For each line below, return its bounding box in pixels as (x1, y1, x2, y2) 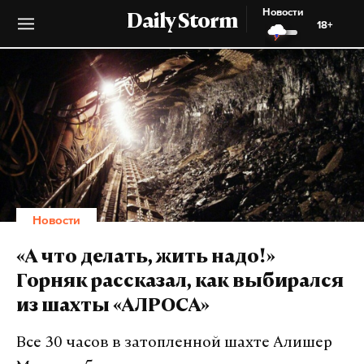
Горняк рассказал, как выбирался (16, 274, 344, 292)
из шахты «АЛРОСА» (16, 298, 210, 316)
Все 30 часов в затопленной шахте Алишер (16, 336, 332, 351)
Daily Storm (127, 13, 237, 32)
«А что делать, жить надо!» (16, 249, 275, 267)
